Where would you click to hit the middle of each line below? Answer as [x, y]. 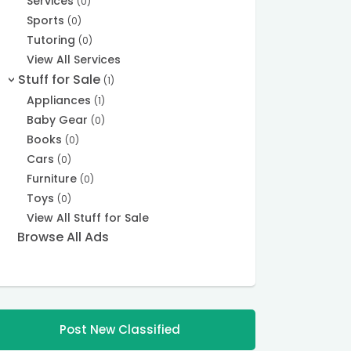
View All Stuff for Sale [88, 218]
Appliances [61, 101]
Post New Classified [119, 330]
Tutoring [53, 40]
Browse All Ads [63, 237]
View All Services [74, 60]
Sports [47, 21]
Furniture [54, 179]
